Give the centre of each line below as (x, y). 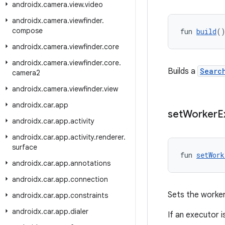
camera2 (26, 73)
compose (27, 31)
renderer (110, 137)
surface (25, 147)
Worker (200, 114)
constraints (89, 195)
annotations (90, 163)
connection (89, 179)
